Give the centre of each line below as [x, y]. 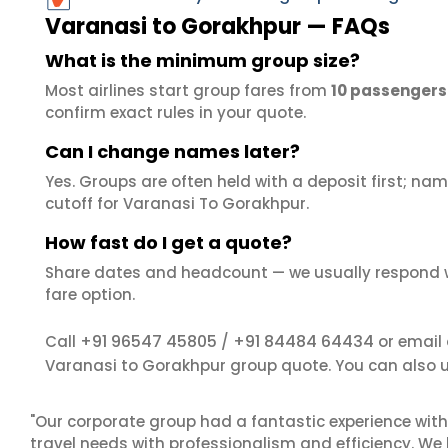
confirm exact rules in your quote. [175, 112]
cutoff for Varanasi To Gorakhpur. [177, 203]
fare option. [90, 294]
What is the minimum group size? [202, 60]
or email [410, 341]
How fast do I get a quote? [168, 242]
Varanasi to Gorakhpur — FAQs [217, 26]
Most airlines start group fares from [188, 90]
